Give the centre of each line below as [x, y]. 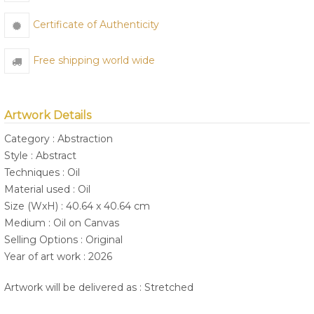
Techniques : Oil [42, 173]
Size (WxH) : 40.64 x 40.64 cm [77, 206]
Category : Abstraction [59, 139]
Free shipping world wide [94, 61]
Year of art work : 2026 [58, 257]
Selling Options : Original [63, 240]
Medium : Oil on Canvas [62, 223]
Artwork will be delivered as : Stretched [99, 288]
